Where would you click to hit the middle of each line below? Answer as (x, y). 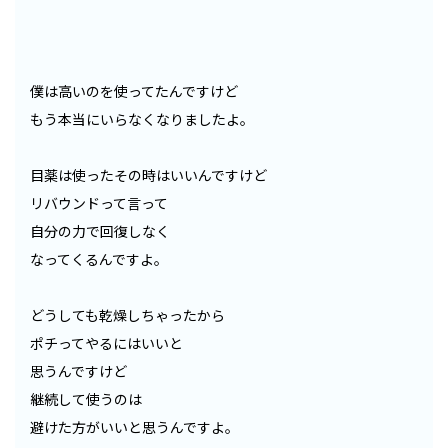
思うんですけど (78, 370)
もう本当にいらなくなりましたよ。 (142, 118)
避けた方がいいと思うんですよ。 (134, 426)
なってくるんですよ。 (99, 258)
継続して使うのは (86, 398)
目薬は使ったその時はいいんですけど (148, 174)
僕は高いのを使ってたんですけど (134, 90)
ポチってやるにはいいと (106, 342)
